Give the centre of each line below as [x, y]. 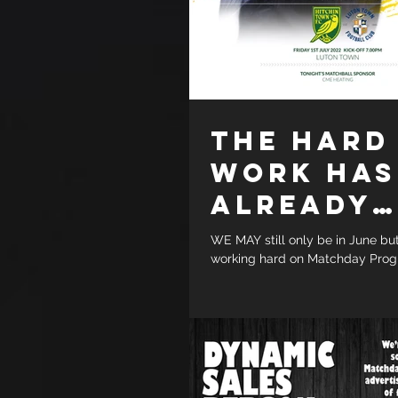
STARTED [289, 236]
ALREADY [291, 204]
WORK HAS [303, 172]
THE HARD [300, 140]
